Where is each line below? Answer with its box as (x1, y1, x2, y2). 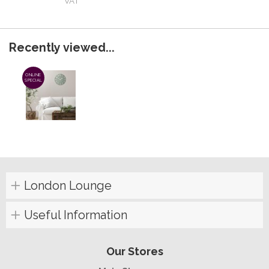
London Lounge (24, 178, 112, 193)
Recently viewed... (9, 40, 115, 55)
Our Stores (106, 245, 163, 258)
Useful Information (24, 207, 127, 222)
